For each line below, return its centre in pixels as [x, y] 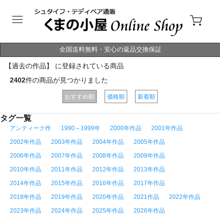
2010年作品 [26, 169]
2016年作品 [108, 183]
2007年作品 [67, 156]
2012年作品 [108, 169]
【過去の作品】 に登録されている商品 [64, 66]
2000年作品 [126, 128]
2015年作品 [67, 183]
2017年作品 [149, 183]
